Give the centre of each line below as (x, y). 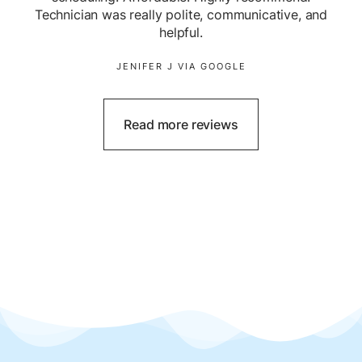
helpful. (181, 33)
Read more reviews (181, 125)
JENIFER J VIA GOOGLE (181, 67)
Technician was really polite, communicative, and (181, 15)
